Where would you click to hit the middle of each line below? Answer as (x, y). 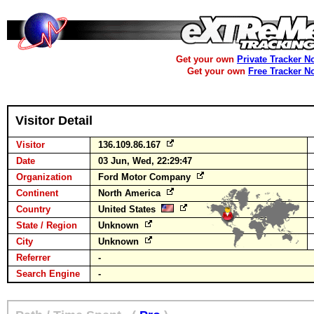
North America (131, 193)
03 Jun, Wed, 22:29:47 (145, 161)
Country (33, 209)
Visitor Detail (54, 121)
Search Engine (48, 274)
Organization (44, 177)
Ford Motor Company (146, 177)
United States (130, 209)
